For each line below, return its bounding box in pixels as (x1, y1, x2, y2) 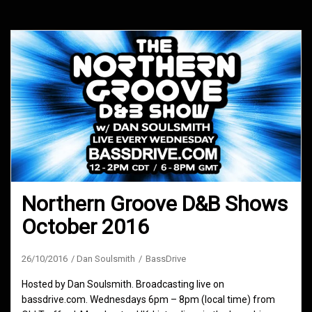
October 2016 (22, 214, 149, 240)
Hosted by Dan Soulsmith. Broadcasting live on (22, 279, 224, 290)
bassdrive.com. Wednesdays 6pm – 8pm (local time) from (22, 294, 275, 306)
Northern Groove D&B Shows (22, 192, 288, 217)
